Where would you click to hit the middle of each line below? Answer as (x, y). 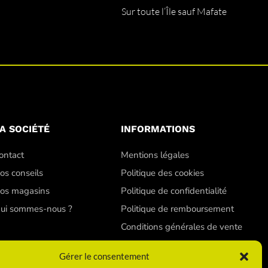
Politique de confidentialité (173, 191)
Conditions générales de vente (181, 226)
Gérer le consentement (105, 256)
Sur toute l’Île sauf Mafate (174, 11)
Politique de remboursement (177, 208)
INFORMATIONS (158, 129)
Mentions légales (155, 155)
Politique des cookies (162, 173)
